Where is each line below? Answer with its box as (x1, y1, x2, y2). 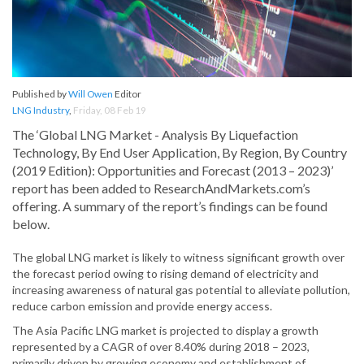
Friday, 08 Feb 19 (73, 104, 146, 117)
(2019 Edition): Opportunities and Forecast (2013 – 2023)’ (12, 162, 333, 179)
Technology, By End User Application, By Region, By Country (12, 145, 347, 161)
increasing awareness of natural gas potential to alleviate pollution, (12, 283, 350, 297)
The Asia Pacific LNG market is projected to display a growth (12, 323, 318, 338)
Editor (113, 88, 141, 101)
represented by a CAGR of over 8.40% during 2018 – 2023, (12, 340, 310, 354)
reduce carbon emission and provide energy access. (12, 299, 272, 314)
